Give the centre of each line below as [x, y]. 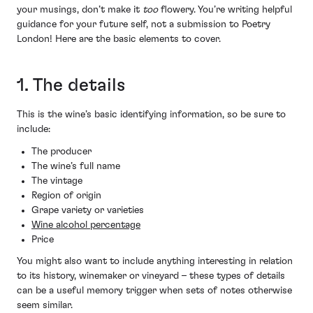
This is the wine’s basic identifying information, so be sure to [151, 115]
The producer [61, 151]
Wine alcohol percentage [86, 225]
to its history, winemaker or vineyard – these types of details [151, 276]
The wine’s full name [76, 166]
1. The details [71, 85]
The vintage [57, 181]
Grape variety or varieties [88, 210]
